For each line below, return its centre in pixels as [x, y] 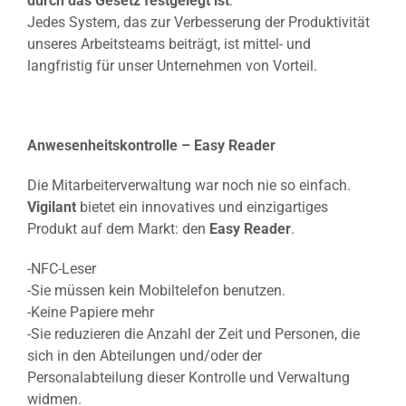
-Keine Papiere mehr [91, 312]
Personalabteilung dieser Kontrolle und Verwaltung [188, 377]
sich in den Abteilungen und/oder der [145, 355]
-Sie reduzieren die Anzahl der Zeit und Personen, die [193, 333]
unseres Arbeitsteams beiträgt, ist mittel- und [169, 43]
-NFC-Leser [62, 268]
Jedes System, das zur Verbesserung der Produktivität [198, 22]
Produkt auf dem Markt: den [118, 228]
